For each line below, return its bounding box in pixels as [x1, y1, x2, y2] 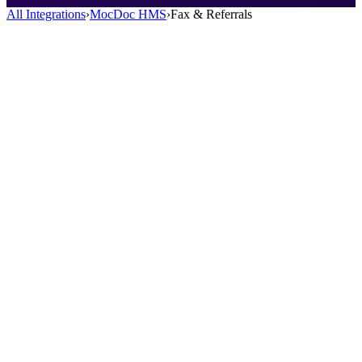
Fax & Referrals [170, 6, 252, 21]
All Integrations [6, 6, 86, 21]
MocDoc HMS [90, 6, 166, 21]
